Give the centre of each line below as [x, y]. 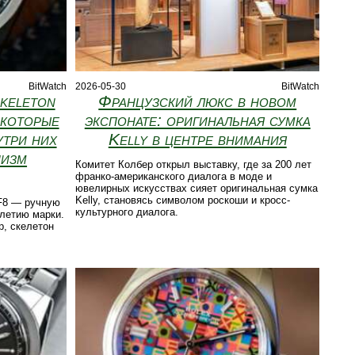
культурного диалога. [127, 212]
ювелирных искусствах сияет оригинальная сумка [197, 189]
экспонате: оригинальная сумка [197, 120]
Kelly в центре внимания [197, 139]
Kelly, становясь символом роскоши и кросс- [183, 200]
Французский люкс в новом [198, 101]
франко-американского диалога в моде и [174, 177]
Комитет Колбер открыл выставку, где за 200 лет [194, 165]
